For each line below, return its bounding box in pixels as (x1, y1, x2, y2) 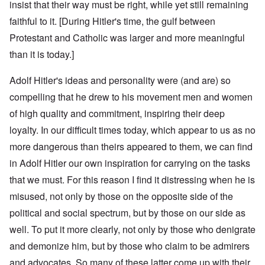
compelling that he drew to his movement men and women (9, 90, 253, 104)
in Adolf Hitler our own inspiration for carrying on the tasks (9, 156, 250, 170)
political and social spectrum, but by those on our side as (9, 206, 245, 220)
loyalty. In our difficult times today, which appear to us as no (9, 123, 256, 137)
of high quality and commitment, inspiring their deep (9, 106, 225, 121)
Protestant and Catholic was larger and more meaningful (9, 31, 245, 45)
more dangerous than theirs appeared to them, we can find (9, 140, 253, 154)
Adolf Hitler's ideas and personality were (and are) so (9, 73, 231, 88)
